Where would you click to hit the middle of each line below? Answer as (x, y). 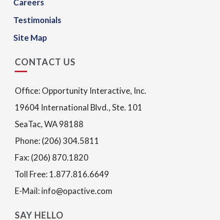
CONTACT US (45, 62)
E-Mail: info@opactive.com (64, 191)
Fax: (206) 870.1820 (52, 157)
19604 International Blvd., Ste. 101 (79, 107)
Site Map (30, 38)
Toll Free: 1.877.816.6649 (62, 174)
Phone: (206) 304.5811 (57, 141)
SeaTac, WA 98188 (49, 124)
